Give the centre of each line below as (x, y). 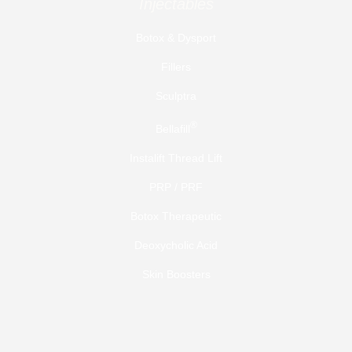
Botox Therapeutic (176, 216)
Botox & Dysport (176, 37)
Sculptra (176, 95)
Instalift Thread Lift (176, 158)
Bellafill (172, 129)
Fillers (176, 66)
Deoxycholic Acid (176, 246)
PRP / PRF (176, 187)
